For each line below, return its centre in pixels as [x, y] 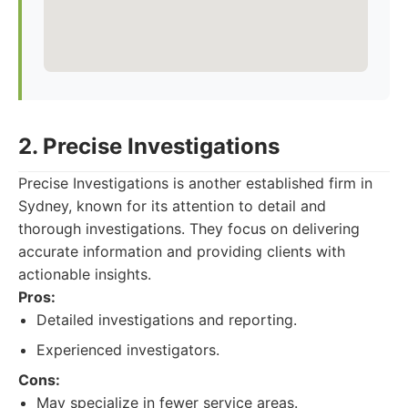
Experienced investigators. [128, 350]
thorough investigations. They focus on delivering [189, 229]
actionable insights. [85, 274]
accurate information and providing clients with [182, 251]
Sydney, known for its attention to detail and [172, 206]
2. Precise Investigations [149, 146]
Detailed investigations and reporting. [167, 320]
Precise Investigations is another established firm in [195, 183]
